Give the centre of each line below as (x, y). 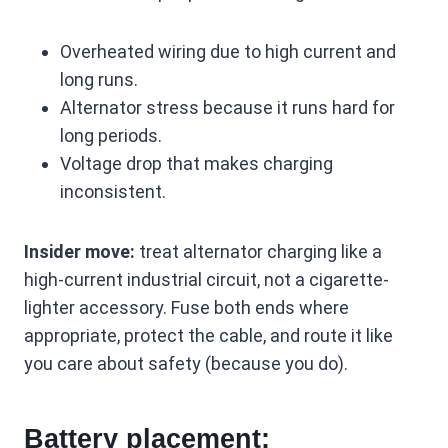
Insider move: (79, 252)
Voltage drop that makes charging (196, 164)
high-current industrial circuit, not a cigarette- (206, 280)
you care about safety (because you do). (186, 364)
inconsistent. (113, 192)
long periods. (111, 136)
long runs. (99, 80)
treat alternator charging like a (258, 252)
